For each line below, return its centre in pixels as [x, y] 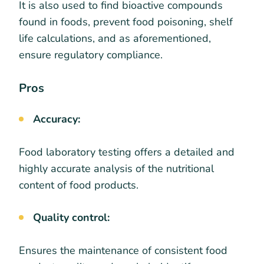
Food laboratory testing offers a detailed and [127, 152]
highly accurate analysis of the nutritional [116, 169]
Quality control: [73, 218]
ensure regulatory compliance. [91, 55]
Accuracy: [58, 119]
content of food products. [82, 185]
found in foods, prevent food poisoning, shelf [126, 22]
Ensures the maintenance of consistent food [123, 251]
